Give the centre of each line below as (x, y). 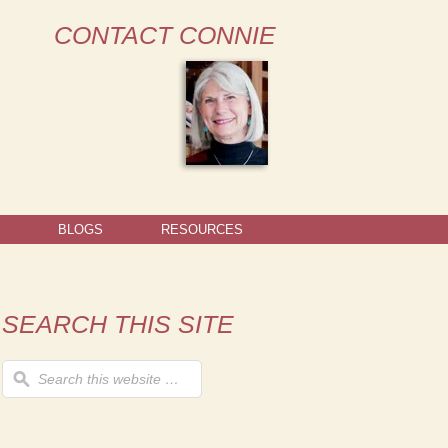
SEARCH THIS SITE (118, 324)
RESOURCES (202, 229)
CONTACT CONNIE (165, 35)
